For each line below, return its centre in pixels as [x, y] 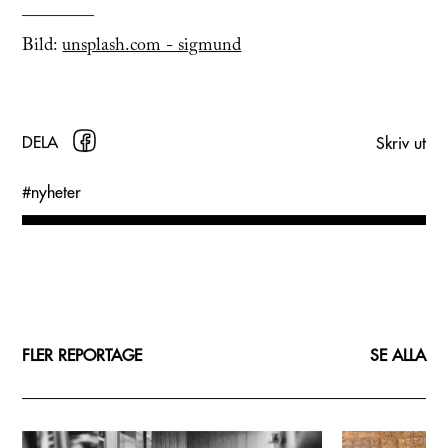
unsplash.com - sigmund [152, 46]
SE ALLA [397, 356]
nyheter [56, 193]
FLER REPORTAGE [82, 356]
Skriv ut [400, 144]
